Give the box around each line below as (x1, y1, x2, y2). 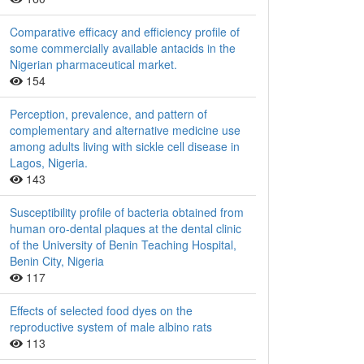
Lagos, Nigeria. (10, 154, 88, 171)
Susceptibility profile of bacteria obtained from (10, 204, 244, 221)
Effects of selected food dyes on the (10, 302, 193, 319)
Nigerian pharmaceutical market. (10, 56, 177, 73)
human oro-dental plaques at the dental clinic (10, 220, 241, 237)
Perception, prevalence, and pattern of (10, 106, 207, 123)
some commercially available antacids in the (10, 40, 236, 57)
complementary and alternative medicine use (10, 122, 240, 139)
